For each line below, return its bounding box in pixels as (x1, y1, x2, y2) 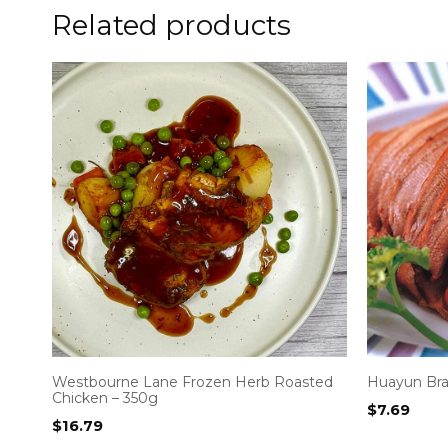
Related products (52, 7, 291, 42)
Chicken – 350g (52, 388, 158, 407)
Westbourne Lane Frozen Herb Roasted (52, 372, 333, 391)
